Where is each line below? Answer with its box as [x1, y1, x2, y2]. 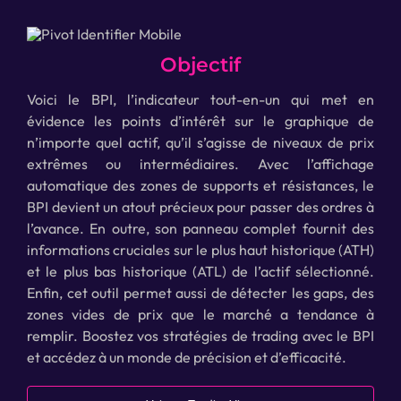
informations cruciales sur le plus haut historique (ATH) [26, 240, 375, 259]
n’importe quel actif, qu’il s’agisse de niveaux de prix [26, 132, 375, 151]
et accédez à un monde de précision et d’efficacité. [26, 347, 346, 366]
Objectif [160, 52, 241, 77]
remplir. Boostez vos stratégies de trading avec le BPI [26, 326, 375, 345]
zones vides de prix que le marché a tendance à [26, 304, 375, 323]
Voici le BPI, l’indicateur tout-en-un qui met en [26, 90, 375, 108]
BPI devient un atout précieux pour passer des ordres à [26, 197, 375, 216]
